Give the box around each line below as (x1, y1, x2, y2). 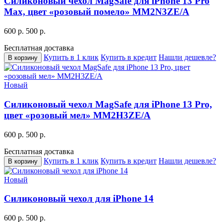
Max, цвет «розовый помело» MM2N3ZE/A (4, 6, 189, 17)
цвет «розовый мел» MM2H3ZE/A (4, 110, 151, 120)
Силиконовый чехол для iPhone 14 (4, 193, 154, 204)
